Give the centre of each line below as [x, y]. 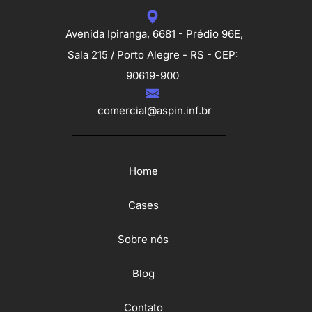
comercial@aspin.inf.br [154, 110]
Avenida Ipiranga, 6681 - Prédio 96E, [154, 33]
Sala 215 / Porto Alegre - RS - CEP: [153, 54]
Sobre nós [143, 239]
